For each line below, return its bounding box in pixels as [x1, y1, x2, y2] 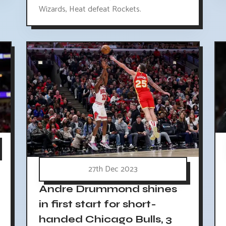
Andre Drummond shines [38, 183, 177, 196]
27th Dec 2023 [88, 162, 138, 177]
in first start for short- [38, 198, 156, 211]
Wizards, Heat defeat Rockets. [38, 2, 141, 16]
